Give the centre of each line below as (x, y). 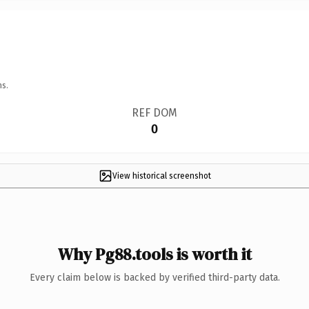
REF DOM (154, 112)
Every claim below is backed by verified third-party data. (154, 277)
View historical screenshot (161, 176)
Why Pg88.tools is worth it (154, 254)
